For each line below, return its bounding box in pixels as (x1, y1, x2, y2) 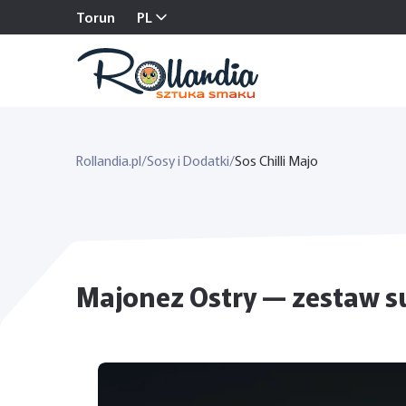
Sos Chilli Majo (235, 150, 318, 170)
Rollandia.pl (76, 150, 141, 170)
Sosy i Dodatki (147, 150, 229, 170)
